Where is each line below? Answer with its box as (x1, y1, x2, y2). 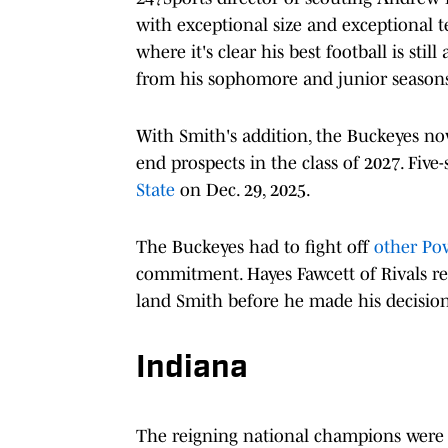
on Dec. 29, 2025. (175, 179, 311, 200)
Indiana (136, 352, 248, 385)
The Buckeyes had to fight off (136, 236, 374, 257)
